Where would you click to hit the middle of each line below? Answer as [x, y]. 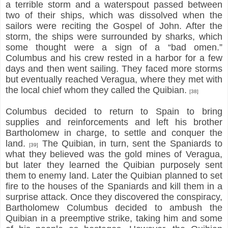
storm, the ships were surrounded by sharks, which [114, 36]
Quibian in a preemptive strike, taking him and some [114, 218]
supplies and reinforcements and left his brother [114, 122]
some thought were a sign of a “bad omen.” [114, 47]
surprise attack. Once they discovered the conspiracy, [114, 197]
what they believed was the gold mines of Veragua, [114, 154]
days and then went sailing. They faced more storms [114, 68]
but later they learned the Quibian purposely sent [114, 165]
